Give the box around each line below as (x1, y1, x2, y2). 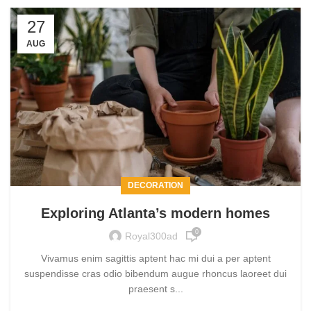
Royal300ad (125, 230, 178, 242)
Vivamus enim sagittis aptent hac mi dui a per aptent (40, 252, 271, 264)
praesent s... (128, 283, 183, 294)
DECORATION (128, 180, 183, 190)
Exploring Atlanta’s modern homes (41, 205, 270, 221)
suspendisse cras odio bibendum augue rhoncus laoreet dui (24, 267, 287, 279)
